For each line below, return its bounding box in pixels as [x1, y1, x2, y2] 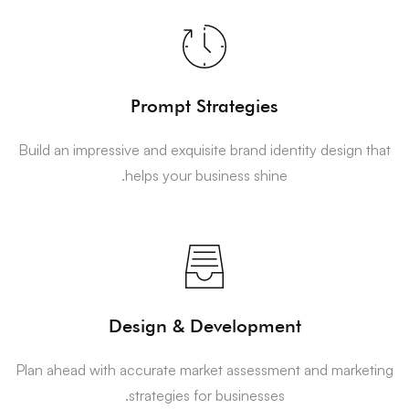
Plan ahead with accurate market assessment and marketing [16, 361, 393, 380]
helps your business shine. [125, 166, 288, 185]
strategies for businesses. [128, 386, 285, 405]
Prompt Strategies [131, 95, 278, 118]
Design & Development [108, 315, 301, 338]
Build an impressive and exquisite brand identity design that [18, 141, 391, 160]
